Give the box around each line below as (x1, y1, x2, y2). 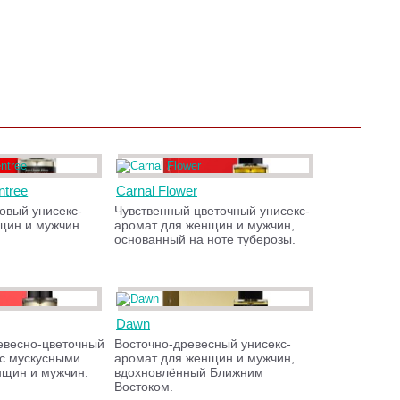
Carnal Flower (116, 183, 198, 198)
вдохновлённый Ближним (114, 365, 264, 379)
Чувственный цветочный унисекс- (114, 204, 311, 218)
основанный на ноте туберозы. (114, 232, 296, 246)
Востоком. (114, 379, 174, 394)
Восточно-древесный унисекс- (114, 337, 292, 351)
